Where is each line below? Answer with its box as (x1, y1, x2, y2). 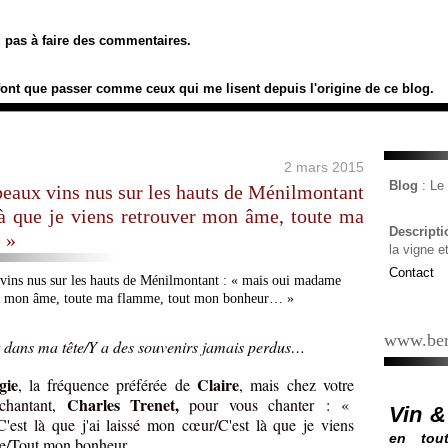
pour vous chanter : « (179, 394, 355, 415)
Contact (389, 265, 434, 280)
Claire (197, 373, 240, 396)
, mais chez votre (239, 374, 355, 395)
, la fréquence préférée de (17, 374, 198, 395)
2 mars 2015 (284, 159, 364, 175)
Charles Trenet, (66, 393, 180, 416)
